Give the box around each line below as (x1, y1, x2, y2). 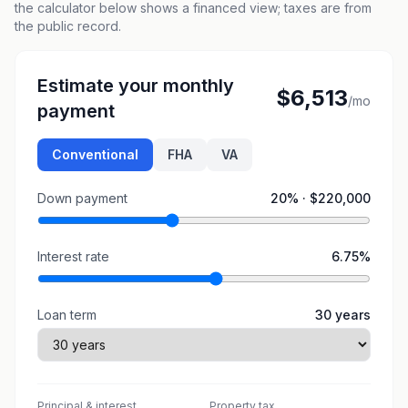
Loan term (37, 307, 97, 322)
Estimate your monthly (37, 75, 234, 97)
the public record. (15, 18, 121, 34)
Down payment (37, 190, 127, 206)
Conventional (52, 147, 138, 162)
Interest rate (37, 249, 109, 264)
